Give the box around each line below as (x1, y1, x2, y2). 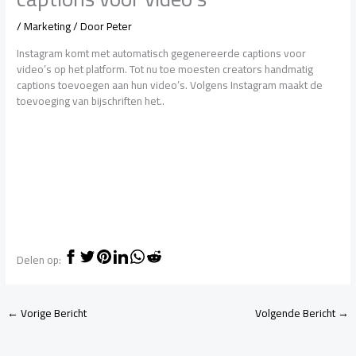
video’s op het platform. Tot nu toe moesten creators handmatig (17, 59, 314, 80)
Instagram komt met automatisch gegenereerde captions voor (17, 43, 307, 64)
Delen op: (17, 250, 62, 271)
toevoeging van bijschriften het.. (17, 91, 165, 112)
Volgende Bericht (254, 303, 338, 324)
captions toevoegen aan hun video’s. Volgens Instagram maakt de (17, 75, 323, 96)
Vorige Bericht (18, 303, 87, 324)
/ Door (71, 16, 107, 37)
